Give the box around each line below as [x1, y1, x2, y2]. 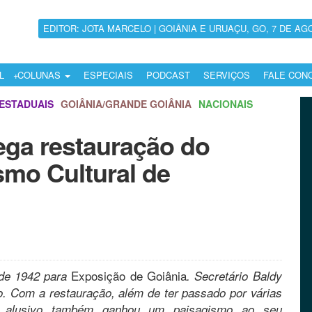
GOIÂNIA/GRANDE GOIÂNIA [61, 97, 192, 111]
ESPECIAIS [84, 68, 133, 82]
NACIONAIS [198, 97, 253, 111]
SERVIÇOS [203, 68, 250, 82]
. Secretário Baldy [187, 267, 282, 284]
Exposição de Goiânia [71, 267, 187, 284]
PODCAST [146, 68, 190, 82]
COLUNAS [17, 68, 63, 82]
